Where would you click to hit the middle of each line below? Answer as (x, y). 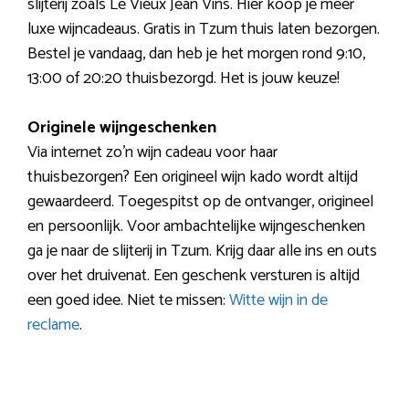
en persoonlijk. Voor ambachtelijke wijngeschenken (196, 226)
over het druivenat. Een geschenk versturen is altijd (194, 275)
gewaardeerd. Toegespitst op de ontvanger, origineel (200, 201)
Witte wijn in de (278, 300)
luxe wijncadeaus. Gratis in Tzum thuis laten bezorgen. (204, 29)
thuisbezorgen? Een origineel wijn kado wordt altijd (193, 177)
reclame (53, 325)
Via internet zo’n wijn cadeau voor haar (152, 152)
